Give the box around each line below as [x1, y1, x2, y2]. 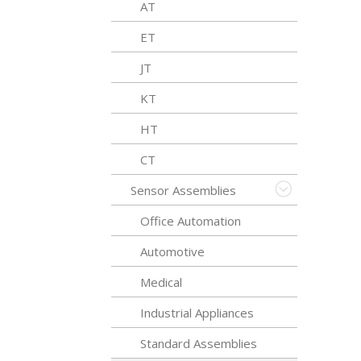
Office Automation [140, 213, 241, 229]
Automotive [140, 243, 205, 259]
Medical [140, 274, 182, 290]
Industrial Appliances [140, 305, 254, 321]
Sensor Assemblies [131, 182, 236, 198]
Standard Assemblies [140, 335, 257, 351]
